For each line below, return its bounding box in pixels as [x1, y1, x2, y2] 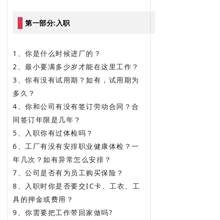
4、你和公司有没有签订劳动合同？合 [13, 101, 139, 111]
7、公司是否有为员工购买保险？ [13, 167, 124, 177]
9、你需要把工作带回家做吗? [13, 207, 112, 217]
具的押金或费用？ [13, 194, 74, 204]
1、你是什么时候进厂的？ [13, 48, 101, 58]
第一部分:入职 [25, 18, 70, 27]
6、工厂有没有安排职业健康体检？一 [13, 141, 139, 151]
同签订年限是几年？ [13, 114, 82, 124]
